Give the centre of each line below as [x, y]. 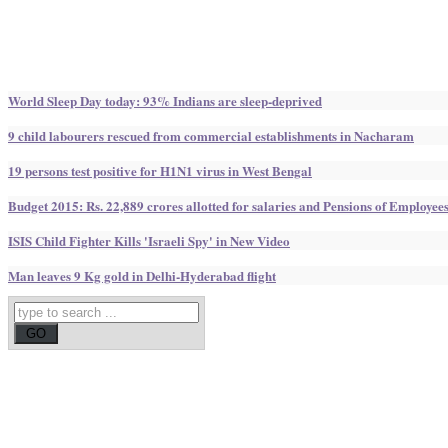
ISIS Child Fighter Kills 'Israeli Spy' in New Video [149, 240]
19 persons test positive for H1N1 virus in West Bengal [160, 170]
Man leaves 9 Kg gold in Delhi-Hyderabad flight [142, 275]
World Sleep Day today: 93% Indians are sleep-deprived [165, 100]
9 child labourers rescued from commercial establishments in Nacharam [211, 135]
